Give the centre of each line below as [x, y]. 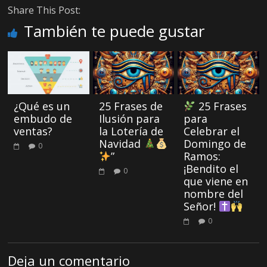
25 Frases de [131, 106]
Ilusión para [129, 119]
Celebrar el [211, 131]
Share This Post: [44, 10]
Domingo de [215, 144]
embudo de [43, 119]
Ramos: [202, 156]
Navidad [121, 144]
